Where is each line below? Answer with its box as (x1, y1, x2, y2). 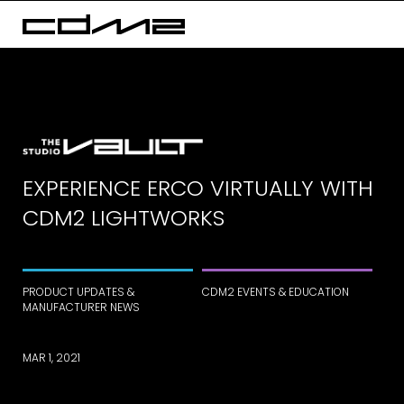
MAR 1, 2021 (23, 350, 80, 366)
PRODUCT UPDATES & (23, 284, 134, 300)
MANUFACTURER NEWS (23, 299, 140, 316)
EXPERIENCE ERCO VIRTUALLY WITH (23, 173, 373, 204)
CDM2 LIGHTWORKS (23, 203, 225, 234)
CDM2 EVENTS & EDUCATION (202, 284, 349, 300)
